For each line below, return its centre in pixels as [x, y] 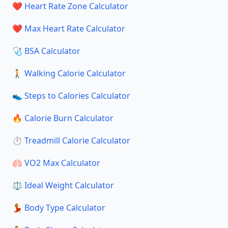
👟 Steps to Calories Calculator [71, 96]
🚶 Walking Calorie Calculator [69, 73]
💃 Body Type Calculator [59, 208]
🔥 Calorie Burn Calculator [63, 118]
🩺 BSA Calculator [46, 51]
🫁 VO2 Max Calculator [56, 163]
